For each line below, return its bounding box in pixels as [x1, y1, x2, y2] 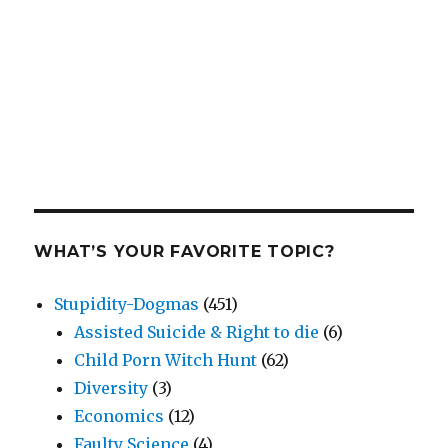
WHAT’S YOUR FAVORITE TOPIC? [34, 242, 335, 262]
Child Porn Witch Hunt [74, 350, 258, 371]
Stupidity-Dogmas [54, 294, 200, 315]
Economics [74, 406, 165, 427]
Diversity [74, 378, 149, 399]
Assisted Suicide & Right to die [74, 322, 320, 343]
